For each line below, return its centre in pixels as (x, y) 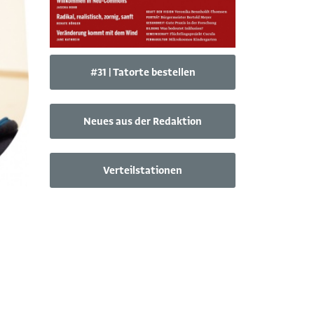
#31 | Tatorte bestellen (143, 73)
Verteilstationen (143, 171)
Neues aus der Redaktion (143, 122)
